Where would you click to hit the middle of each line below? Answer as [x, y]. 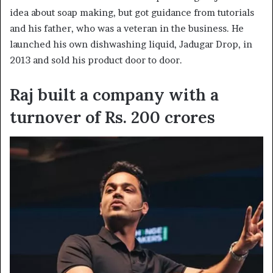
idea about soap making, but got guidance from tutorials [132, 12]
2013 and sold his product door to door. [96, 60]
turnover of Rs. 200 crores [112, 117]
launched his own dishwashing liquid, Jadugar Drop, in [131, 44]
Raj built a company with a [114, 94]
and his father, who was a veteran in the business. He [127, 28]
